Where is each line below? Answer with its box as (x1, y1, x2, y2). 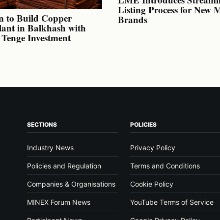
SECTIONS (27, 121, 57, 129)
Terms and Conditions (130, 162, 200, 170)
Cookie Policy (130, 180, 173, 189)
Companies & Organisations (27, 180, 115, 189)
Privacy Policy (130, 143, 175, 152)
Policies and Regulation (27, 162, 101, 170)
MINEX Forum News (27, 198, 90, 207)
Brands (118, 12, 147, 26)
